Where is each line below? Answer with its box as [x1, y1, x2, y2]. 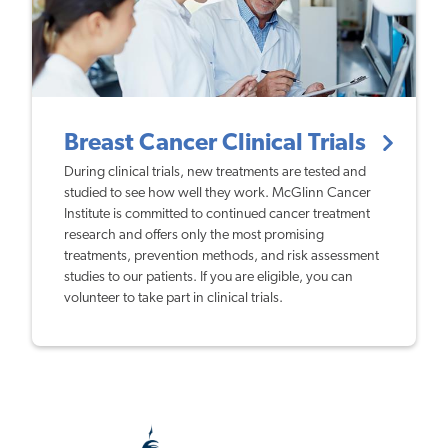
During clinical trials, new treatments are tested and [64, 165, 366, 181]
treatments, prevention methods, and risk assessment [64, 249, 379, 265]
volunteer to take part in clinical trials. [64, 291, 283, 307]
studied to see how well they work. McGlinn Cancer [64, 186, 371, 202]
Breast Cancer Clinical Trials [64, 131, 371, 156]
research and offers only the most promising [64, 228, 324, 244]
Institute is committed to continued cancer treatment [64, 207, 370, 223]
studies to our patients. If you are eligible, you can [64, 270, 353, 286]
